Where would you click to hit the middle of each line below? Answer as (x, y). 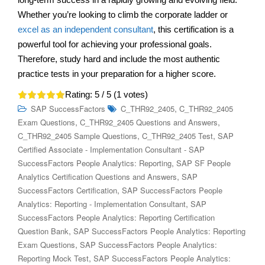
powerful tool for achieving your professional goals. (115, 44)
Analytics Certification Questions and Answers (97, 176)
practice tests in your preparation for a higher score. (117, 73)
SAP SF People (203, 163)
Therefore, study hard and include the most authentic (119, 59)
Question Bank (43, 231)
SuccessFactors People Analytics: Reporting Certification (116, 217)
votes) (135, 94)
